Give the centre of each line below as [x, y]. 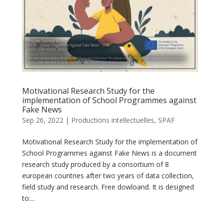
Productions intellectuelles [112, 120]
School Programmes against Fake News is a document [109, 153]
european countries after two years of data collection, [108, 176]
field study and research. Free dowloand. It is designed [108, 187]
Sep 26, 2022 [42, 120]
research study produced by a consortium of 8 [95, 165]
